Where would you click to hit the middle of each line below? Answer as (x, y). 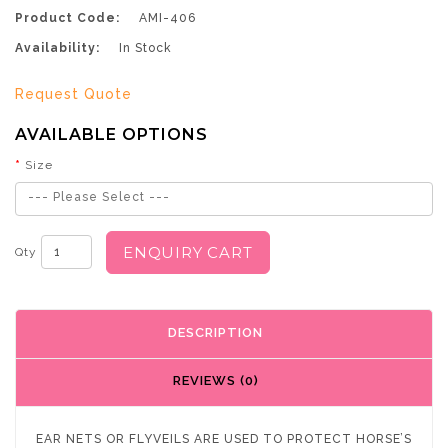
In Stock (143, 47)
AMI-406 (165, 17)
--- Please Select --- (99, 196)
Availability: (57, 47)
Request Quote (73, 93)
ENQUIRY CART (188, 252)
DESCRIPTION (215, 333)
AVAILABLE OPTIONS (111, 134)
